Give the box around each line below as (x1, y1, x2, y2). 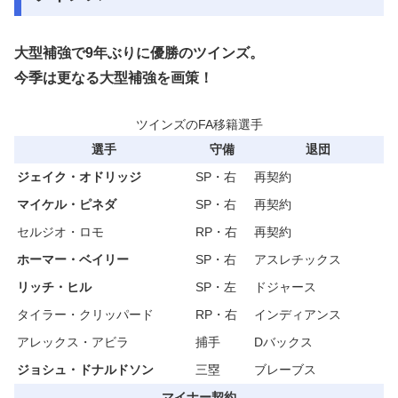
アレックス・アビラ (17, 335, 129, 350)
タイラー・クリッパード (17, 307, 154, 322)
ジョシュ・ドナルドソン (17, 362, 154, 378)
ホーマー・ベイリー (17, 252, 129, 267)
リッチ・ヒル (17, 280, 92, 295)
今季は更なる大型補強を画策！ (14, 70, 213, 86)
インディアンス (254, 307, 341, 322)
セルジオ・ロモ (17, 225, 104, 240)
